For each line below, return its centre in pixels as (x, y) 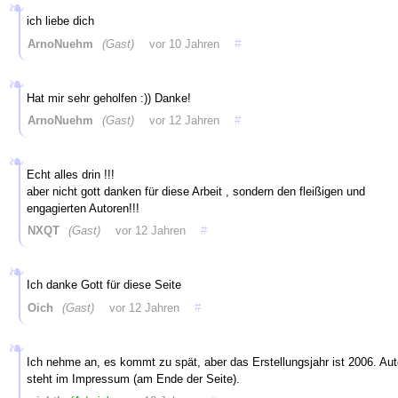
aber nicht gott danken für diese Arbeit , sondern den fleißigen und (195, 191)
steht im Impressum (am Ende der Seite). (133, 378)
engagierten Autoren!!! (83, 208)
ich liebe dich (60, 21)
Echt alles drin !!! (70, 174)
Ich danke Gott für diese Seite (103, 285)
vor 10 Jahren (187, 44)
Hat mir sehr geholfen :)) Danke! (108, 98)
